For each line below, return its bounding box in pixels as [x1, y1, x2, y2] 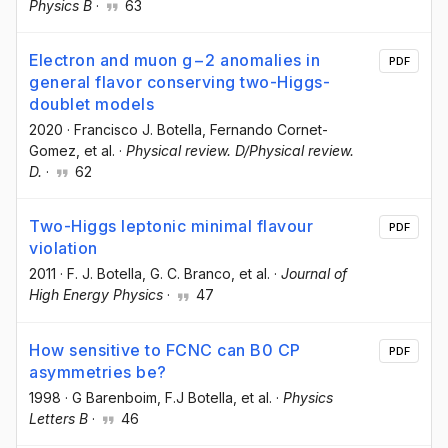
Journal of [281, 265, 347, 283]
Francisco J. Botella [74, 121, 202, 139]
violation [29, 238, 98, 259]
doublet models [29, 94, 154, 115]
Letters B [29, 409, 88, 427]
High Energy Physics [29, 286, 163, 304]
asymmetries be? [29, 361, 167, 382]
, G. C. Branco [142, 265, 231, 283]
